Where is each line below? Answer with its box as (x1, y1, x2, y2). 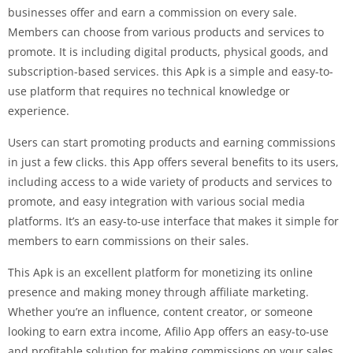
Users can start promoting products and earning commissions (8, 134, 336, 150)
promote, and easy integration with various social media (8, 193, 305, 209)
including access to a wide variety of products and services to (8, 173, 332, 189)
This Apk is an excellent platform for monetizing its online (8, 264, 313, 280)
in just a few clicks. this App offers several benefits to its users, (8, 154, 339, 169)
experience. (8, 102, 69, 118)
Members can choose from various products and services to (8, 24, 324, 39)
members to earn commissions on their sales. (8, 232, 249, 248)
